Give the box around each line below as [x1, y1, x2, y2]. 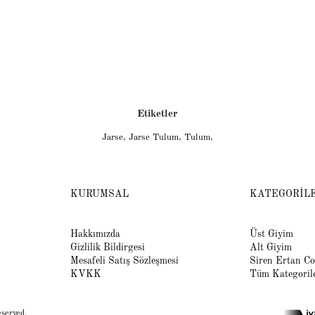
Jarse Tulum [129, 132, 179, 142]
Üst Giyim [249, 229, 293, 239]
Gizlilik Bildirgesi [70, 242, 145, 252]
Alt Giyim [249, 242, 292, 252]
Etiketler [137, 108, 178, 120]
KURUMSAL [70, 188, 129, 199]
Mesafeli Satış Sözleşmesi [70, 255, 179, 266]
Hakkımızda [70, 229, 120, 239]
